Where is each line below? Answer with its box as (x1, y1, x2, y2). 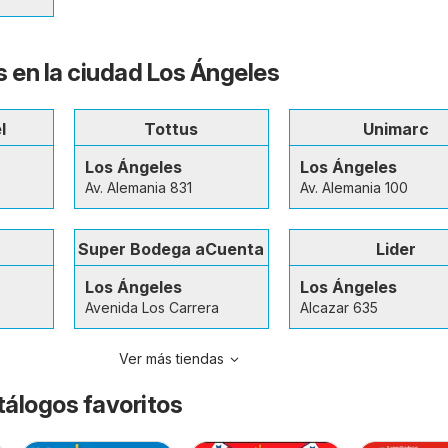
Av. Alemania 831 (84, 179, 192, 196)
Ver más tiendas (119, 350, 225, 367)
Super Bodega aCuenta (78, 239, 265, 259)
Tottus (144, 119, 199, 139)
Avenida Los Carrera (84, 299, 219, 316)
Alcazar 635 (299, 299, 378, 316)
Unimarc (363, 119, 430, 139)
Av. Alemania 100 (299, 179, 408, 196)
